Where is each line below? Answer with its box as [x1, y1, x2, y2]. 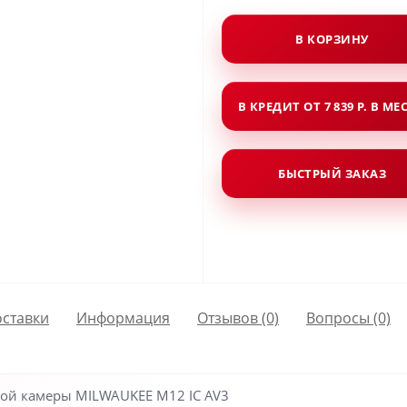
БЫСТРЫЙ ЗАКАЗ [278, 164, 386, 182]
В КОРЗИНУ [295, 30, 369, 47]
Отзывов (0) [197, 307, 279, 328]
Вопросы [306, 307, 370, 328]
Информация [76, 307, 170, 328]
